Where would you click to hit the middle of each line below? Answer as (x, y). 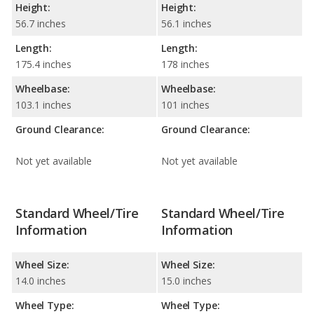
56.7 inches (41, 23)
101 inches (185, 104)
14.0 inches (41, 280)
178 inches (185, 64)
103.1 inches (43, 104)
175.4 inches (43, 64)
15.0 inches (186, 280)
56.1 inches (186, 23)
